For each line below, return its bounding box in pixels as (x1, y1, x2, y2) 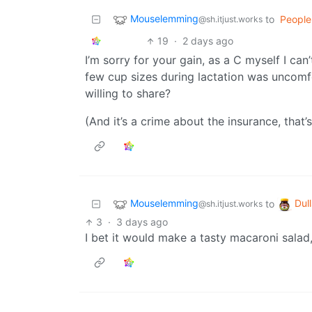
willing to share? (85, 86, 171, 101)
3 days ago (116, 216, 169, 228)
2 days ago (182, 35, 234, 47)
